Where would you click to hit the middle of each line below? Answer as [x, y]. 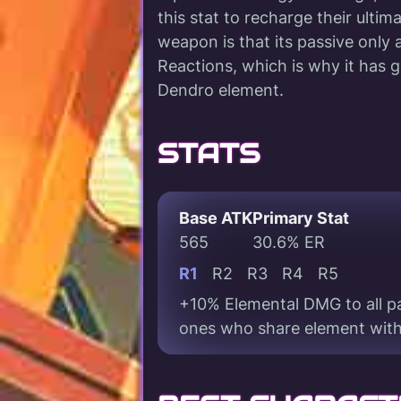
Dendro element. [221, 90]
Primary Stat [301, 218]
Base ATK [216, 218]
